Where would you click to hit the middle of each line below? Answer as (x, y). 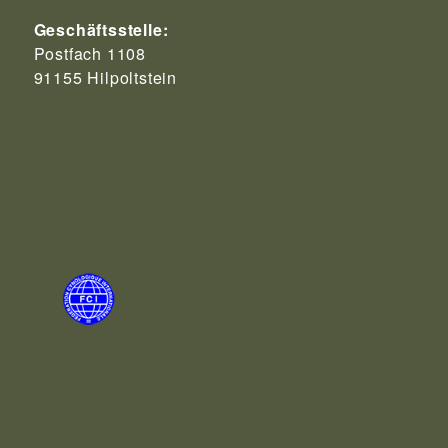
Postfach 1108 (89, 54)
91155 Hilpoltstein (105, 78)
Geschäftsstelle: (101, 30)
